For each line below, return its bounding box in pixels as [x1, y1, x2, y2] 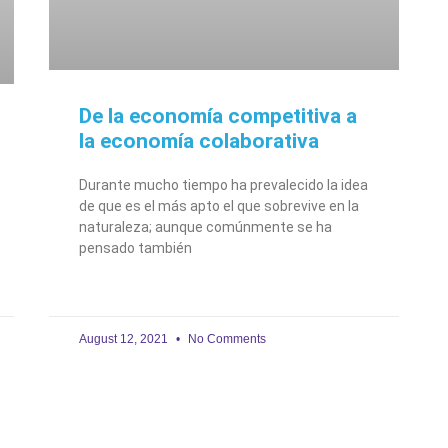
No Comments [185, 331, 266, 346]
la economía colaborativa [79, 128, 319, 153]
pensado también [79, 239, 192, 256]
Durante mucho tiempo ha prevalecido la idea [79, 176, 368, 193]
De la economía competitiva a [79, 103, 357, 128]
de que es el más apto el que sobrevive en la [79, 197, 359, 214]
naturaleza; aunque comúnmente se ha [79, 218, 332, 235]
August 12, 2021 [79, 331, 171, 346]
